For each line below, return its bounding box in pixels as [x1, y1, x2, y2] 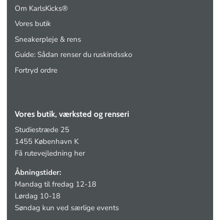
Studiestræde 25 [15, 125, 69, 135]
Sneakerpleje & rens [15, 34, 81, 44]
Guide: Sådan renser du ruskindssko [15, 50, 132, 60]
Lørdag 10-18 [15, 191, 60, 201]
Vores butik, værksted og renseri [15, 109, 129, 119]
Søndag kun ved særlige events [15, 203, 119, 213]
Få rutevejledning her [15, 148, 85, 159]
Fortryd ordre [15, 65, 57, 75]
